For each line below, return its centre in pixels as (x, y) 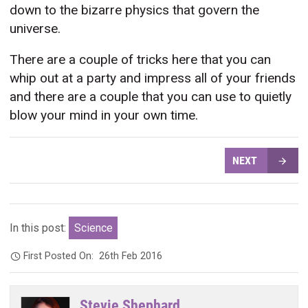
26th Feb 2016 (131, 256)
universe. (35, 29)
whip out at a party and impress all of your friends (153, 78)
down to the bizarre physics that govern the (135, 10)
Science (93, 228)
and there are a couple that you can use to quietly (151, 97)
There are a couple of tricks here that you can (141, 60)
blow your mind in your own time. (104, 115)
